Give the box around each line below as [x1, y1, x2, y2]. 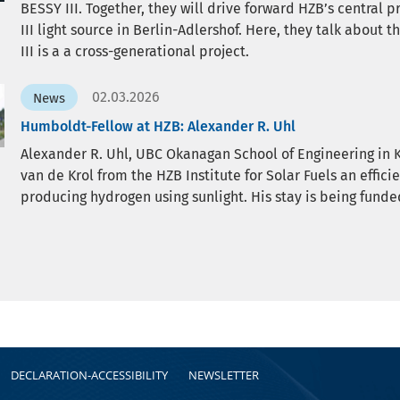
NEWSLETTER [187, 367, 259, 383]
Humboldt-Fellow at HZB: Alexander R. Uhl [20, 118, 296, 135]
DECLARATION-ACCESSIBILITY [11, 367, 168, 383]
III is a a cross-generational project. [20, 43, 249, 60]
